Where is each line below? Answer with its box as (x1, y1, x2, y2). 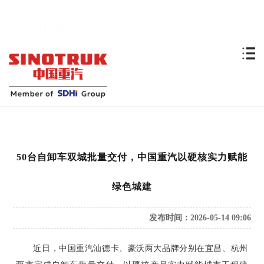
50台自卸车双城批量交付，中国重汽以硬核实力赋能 (16, 152, 247, 163)
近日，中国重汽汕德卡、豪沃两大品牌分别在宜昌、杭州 (16, 244, 248, 253)
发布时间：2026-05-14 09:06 (148, 213, 251, 223)
